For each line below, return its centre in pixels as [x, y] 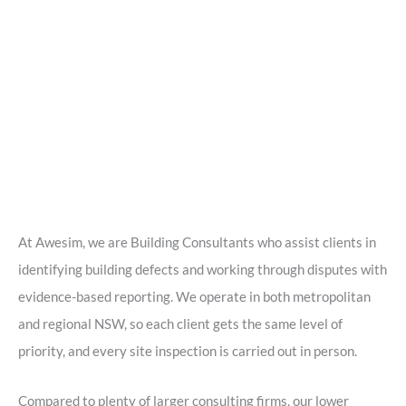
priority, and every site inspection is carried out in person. [188, 351]
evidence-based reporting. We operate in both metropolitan [194, 296]
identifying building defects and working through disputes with [203, 269]
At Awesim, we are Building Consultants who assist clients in [197, 242]
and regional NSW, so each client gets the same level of [180, 324]
